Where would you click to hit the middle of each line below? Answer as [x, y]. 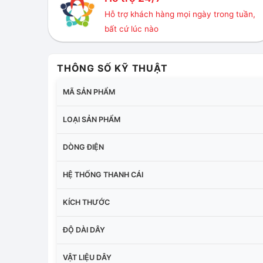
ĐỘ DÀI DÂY [84, 230]
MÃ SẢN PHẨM [89, 92]
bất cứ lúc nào [131, 29]
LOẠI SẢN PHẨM [92, 119]
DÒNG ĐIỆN [83, 147]
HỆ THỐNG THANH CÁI [103, 174]
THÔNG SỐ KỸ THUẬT [112, 68]
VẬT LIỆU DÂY [87, 257]
